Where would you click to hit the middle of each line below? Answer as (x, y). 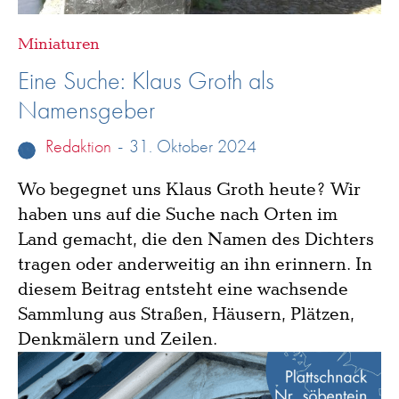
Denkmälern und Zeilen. (118, 339)
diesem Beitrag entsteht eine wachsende (183, 289)
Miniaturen (59, 44)
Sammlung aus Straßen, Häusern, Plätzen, (186, 314)
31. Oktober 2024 (193, 146)
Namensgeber (86, 110)
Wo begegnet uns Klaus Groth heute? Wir (189, 189)
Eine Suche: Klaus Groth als (146, 80)
